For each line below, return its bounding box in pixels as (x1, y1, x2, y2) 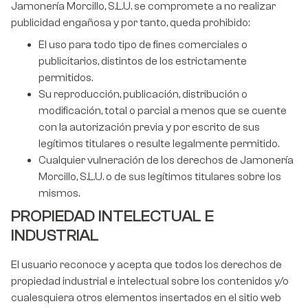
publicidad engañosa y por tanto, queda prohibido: (11, 16, 250, 30)
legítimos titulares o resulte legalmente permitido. (38, 137, 279, 151)
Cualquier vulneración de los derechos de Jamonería (38, 154, 294, 167)
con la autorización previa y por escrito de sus (38, 121, 260, 134)
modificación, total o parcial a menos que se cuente (38, 104, 287, 118)
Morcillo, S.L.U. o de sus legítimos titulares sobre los (38, 170, 281, 184)
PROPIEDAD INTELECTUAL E (11, 207, 214, 226)
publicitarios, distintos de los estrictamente (38, 55, 247, 68)
